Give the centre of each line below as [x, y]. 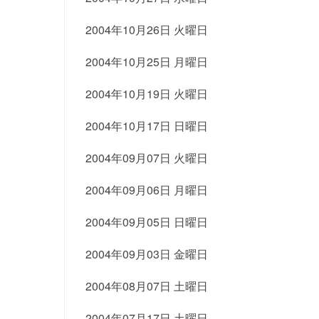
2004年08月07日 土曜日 [146, 286]
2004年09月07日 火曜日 [146, 158]
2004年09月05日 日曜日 [146, 222]
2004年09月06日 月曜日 [146, 190]
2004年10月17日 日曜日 [146, 126]
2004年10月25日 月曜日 [146, 62]
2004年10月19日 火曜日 [146, 94]
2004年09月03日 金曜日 [146, 254]
